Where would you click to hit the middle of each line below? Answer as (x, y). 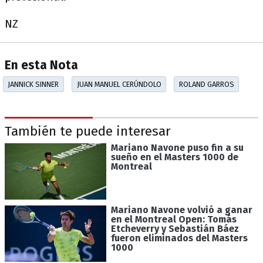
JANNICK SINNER (33, 85)
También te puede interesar (88, 131)
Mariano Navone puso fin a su (177, 147)
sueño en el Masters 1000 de (174, 157)
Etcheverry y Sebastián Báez (175, 229)
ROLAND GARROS (206, 85)
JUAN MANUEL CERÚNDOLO (119, 85)
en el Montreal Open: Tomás (173, 220)
